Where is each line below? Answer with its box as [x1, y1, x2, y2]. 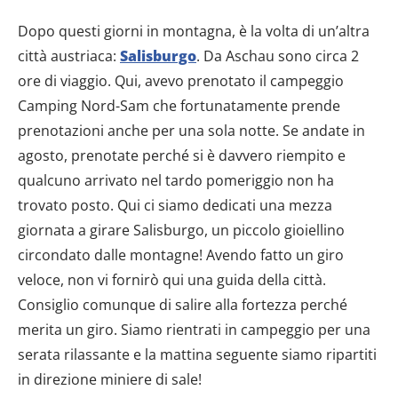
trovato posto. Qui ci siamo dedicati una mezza [18, 195, 332, 216]
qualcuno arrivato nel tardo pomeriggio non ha [18, 171, 334, 191]
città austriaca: [18, 46, 120, 67]
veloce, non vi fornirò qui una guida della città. [18, 270, 326, 291]
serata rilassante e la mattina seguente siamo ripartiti [18, 345, 377, 365]
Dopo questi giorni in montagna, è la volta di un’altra [18, 21, 370, 42]
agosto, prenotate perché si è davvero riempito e [18, 146, 346, 166]
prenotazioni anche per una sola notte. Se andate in [18, 121, 365, 141]
